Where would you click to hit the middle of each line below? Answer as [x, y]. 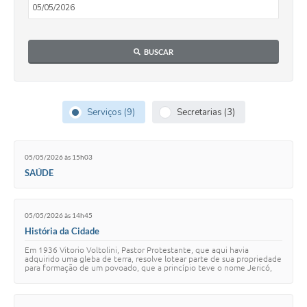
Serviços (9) [111, 113]
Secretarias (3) [206, 113]
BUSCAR [159, 52]
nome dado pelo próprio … [74, 276]
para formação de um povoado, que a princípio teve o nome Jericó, [148, 267]
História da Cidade [62, 231]
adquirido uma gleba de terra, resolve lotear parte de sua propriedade [153, 258]
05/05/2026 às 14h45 [59, 215]
